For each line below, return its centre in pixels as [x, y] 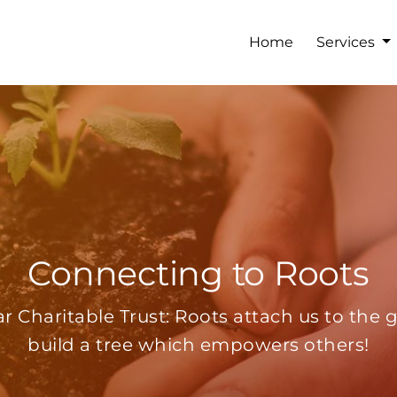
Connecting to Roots [198, 273]
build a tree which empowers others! [198, 344]
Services [347, 43]
